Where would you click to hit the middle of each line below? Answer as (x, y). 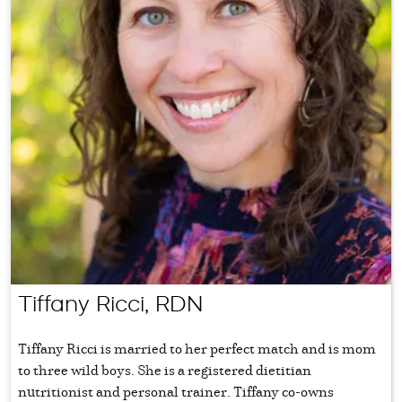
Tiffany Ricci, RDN (110, 303)
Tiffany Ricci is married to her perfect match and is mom (197, 348)
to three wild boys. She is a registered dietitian (165, 369)
